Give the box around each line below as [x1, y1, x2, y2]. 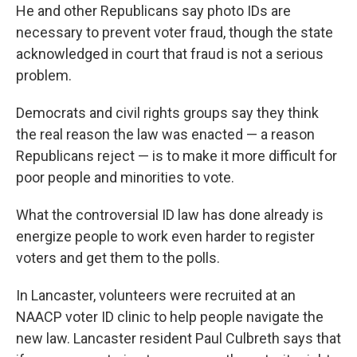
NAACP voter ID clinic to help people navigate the [16, 308, 324, 325]
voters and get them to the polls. [16, 249, 220, 266]
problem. [16, 67, 72, 84]
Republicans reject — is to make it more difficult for [16, 147, 337, 164]
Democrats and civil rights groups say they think [16, 104, 319, 121]
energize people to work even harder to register [16, 228, 315, 245]
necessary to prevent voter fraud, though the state [16, 24, 333, 41]
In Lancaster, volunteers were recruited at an [16, 287, 296, 304]
